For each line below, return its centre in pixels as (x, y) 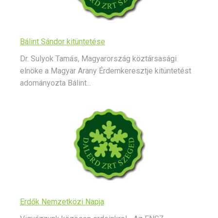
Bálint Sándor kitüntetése (63, 42)
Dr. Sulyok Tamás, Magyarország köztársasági (98, 59)
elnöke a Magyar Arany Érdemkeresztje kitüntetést (106, 71)
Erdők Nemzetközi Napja (62, 202)
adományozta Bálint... (55, 83)
